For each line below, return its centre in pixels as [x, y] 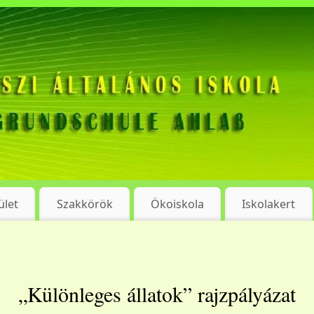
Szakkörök [84, 204]
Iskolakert [269, 204]
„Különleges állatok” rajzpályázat [157, 294]
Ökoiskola [177, 204]
